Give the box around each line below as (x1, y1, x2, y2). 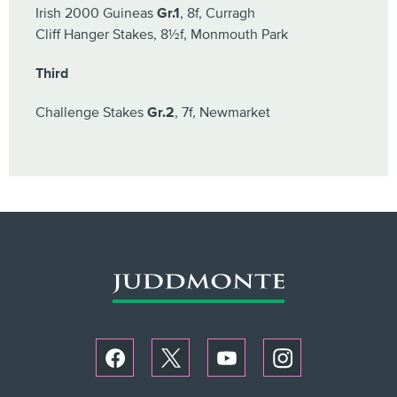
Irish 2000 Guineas (35, 4, 157, 22)
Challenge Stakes (35, 104, 147, 121)
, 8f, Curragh (180, 4, 255, 22)
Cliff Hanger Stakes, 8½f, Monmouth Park (35, 26, 288, 43)
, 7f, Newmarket (175, 104, 270, 121)
